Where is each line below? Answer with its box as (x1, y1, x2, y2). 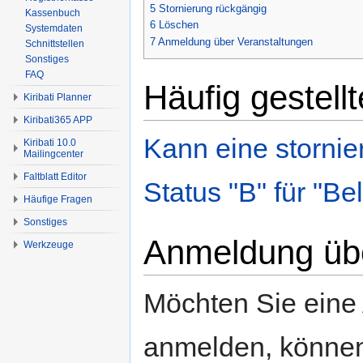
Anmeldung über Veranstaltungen (158, 35, 313, 48)
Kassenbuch (25, 7, 80, 19)
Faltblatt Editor (23, 171, 87, 182)
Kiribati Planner (23, 92, 92, 103)
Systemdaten (25, 23, 83, 34)
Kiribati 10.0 (23, 137, 76, 148)
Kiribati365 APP (23, 114, 92, 126)
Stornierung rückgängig (159, 2, 267, 15)
